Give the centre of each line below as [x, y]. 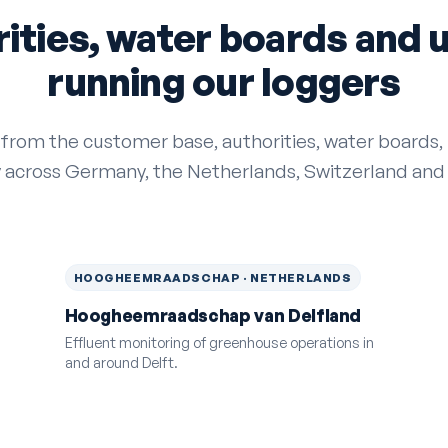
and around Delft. [121, 361]
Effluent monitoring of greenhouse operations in [219, 341]
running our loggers [224, 80]
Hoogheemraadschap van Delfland [213, 316]
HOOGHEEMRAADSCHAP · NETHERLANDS [212, 277]
